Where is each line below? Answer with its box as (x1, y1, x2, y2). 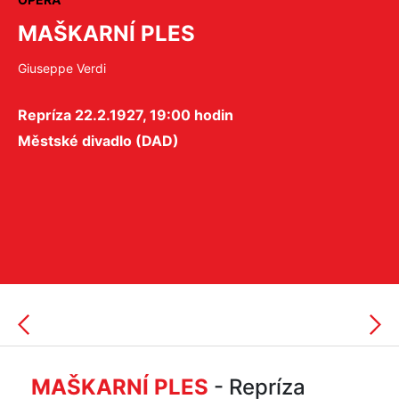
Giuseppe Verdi (18, 61, 106, 76)
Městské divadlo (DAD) (18, 132, 179, 150)
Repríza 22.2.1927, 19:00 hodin (18, 106, 233, 124)
